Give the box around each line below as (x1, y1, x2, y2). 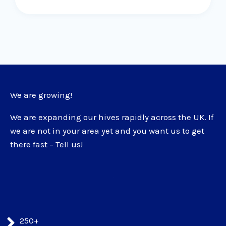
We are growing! (10, 90, 72, 100)
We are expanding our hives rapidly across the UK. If (10, 112, 213, 123)
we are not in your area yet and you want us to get (10, 126, 204, 136)
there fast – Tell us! (10, 139, 83, 150)
